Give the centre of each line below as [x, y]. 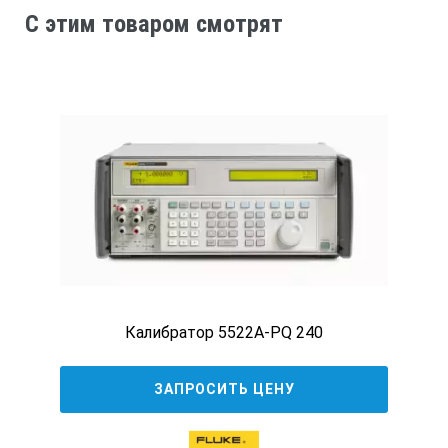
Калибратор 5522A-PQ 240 [224, 333]
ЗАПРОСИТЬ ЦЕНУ [224, 389]
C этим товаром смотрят [154, 23]
